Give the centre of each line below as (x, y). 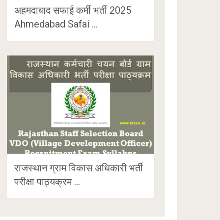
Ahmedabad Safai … (56, 24)
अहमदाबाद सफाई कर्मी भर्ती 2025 (73, 10)
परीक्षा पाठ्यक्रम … (47, 181)
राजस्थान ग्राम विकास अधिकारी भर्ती (79, 168)
